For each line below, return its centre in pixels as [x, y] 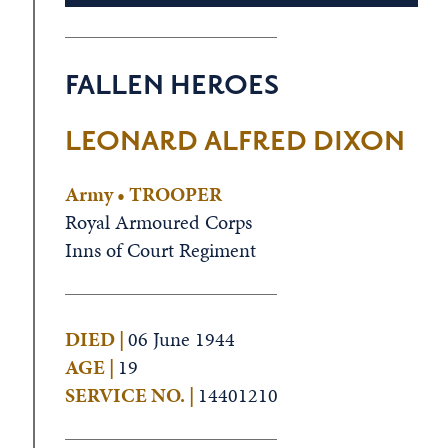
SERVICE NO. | [131, 395]
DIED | [96, 339]
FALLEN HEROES [171, 85]
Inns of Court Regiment [160, 250]
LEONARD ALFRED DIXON [234, 141]
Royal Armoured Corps [158, 222]
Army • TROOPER [143, 194]
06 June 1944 [181, 339]
